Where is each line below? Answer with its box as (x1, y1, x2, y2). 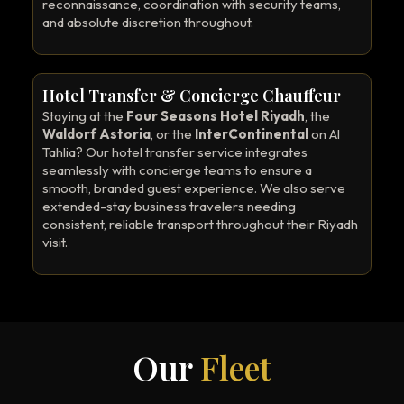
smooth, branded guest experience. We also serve (42, 179, 345, 197)
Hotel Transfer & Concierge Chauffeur (42, 85, 341, 106)
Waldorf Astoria (42, 125, 151, 142)
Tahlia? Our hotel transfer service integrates (42, 143, 308, 161)
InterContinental (195, 125, 308, 142)
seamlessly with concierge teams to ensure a (42, 161, 312, 179)
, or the (151, 125, 195, 142)
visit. (42, 234, 68, 251)
